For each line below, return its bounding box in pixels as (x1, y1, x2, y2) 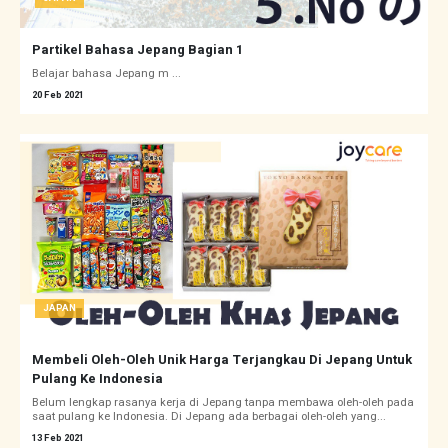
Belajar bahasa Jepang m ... (32, 65, 181, 83)
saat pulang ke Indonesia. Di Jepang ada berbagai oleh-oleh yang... (32, 408, 386, 426)
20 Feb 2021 (32, 88, 84, 103)
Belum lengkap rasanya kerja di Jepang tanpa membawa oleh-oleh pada (32, 394, 414, 412)
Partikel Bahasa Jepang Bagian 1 (32, 40, 243, 60)
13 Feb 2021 (32, 431, 84, 446)
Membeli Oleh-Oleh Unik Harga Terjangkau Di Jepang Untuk (32, 350, 412, 370)
